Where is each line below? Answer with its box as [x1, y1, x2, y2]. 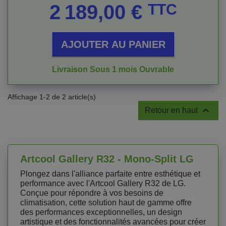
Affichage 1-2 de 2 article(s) [8, 93, 96, 101]
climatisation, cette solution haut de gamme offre [20, 198, 192, 207]
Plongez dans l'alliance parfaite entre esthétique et [20, 169, 200, 178]
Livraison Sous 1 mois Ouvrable [52, 65, 174, 74]
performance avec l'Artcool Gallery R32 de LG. [20, 179, 186, 188]
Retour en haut [145, 106, 200, 115]
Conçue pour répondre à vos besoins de [20, 189, 163, 197]
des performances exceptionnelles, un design [20, 208, 182, 216]
